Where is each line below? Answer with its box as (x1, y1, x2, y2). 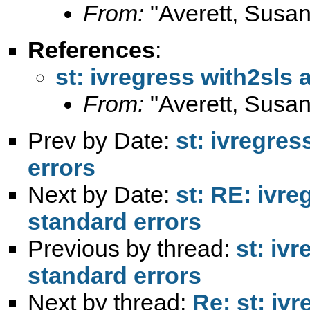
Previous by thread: (28, 235, 236, 262)
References (28, 36, 155, 63)
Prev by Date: (28, 127, 176, 154)
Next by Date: (28, 181, 176, 208)
